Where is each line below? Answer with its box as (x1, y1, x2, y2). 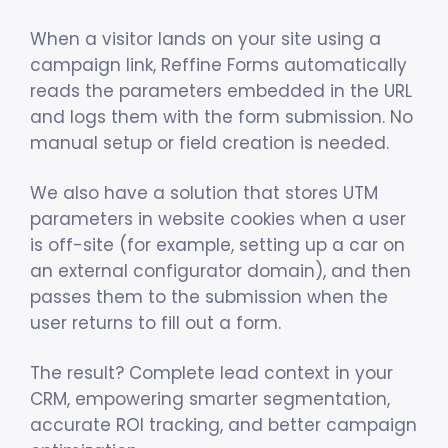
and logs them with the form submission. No (30, 105, 413, 130)
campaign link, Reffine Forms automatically (30, 53, 407, 78)
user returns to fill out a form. (30, 311, 281, 336)
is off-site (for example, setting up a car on (30, 233, 405, 258)
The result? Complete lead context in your (30, 361, 393, 386)
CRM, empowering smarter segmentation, (30, 387, 390, 412)
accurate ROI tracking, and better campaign (30, 413, 417, 438)
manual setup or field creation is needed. (30, 131, 389, 156)
